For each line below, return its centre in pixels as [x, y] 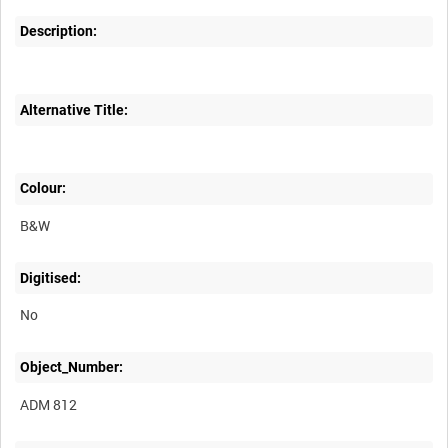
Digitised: [51, 277]
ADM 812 [49, 404]
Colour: [43, 188]
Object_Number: [72, 366]
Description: [59, 30]
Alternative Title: [74, 109]
